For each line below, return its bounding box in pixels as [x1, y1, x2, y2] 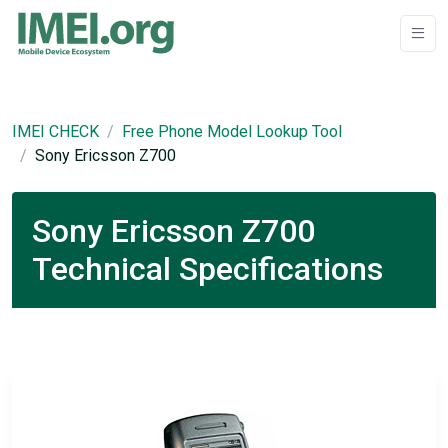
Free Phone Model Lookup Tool [122, 122, 342, 141]
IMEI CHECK [12, 122, 99, 141]
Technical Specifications [32, 250, 383, 288]
